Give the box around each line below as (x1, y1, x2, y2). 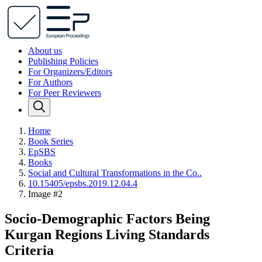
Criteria (5, 242, 54, 258)
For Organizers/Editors (28, 67, 112, 77)
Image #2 (28, 189, 63, 199)
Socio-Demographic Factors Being (5, 211, 210, 226)
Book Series (28, 136, 73, 146)
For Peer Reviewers (28, 88, 101, 98)
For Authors (28, 77, 73, 87)
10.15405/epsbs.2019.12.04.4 (28, 178, 137, 188)
